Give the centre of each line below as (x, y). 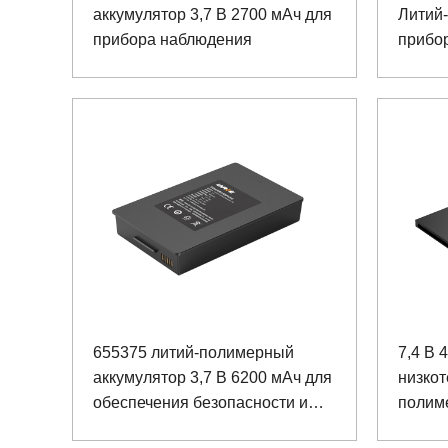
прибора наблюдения (172, 40)
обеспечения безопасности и (200, 402)
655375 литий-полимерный (193, 352)
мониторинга (141, 427)
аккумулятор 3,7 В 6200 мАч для (212, 377)
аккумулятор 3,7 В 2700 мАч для (212, 15)
